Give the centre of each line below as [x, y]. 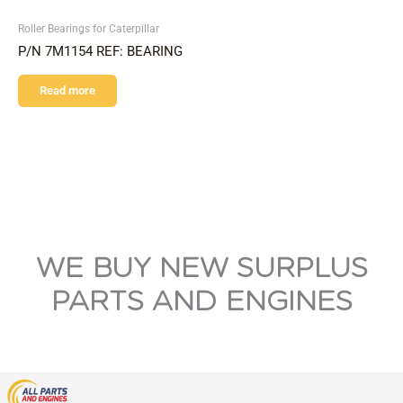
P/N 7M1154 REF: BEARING [100, 51]
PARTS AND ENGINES [201, 301]
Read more [67, 90]
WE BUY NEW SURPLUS [201, 268]
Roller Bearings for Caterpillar [89, 28]
